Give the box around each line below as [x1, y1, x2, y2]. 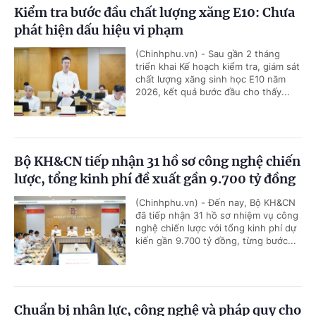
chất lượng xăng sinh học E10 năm [135, 73, 286, 85]
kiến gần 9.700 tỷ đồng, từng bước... [135, 234, 296, 246]
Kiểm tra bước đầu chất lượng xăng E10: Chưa [14, 4, 295, 20]
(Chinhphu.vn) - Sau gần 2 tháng [135, 47, 280, 59]
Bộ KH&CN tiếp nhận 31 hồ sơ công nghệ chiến [14, 152, 300, 169]
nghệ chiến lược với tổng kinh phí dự [135, 221, 296, 233]
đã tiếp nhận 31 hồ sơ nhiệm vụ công [135, 209, 298, 221]
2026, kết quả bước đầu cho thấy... [135, 85, 290, 97]
